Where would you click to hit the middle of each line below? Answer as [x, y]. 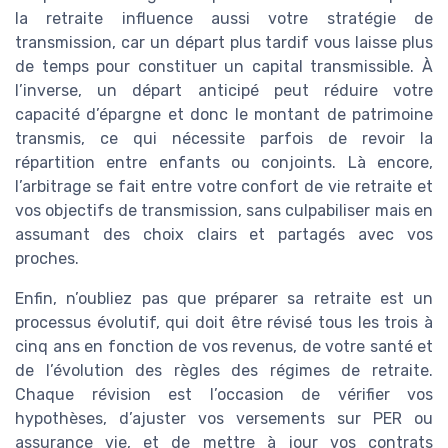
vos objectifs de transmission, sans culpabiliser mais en [224, 210]
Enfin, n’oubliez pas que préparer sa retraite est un [224, 298]
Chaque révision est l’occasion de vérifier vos [224, 394]
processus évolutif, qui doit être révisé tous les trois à [224, 322]
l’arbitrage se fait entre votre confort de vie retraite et [224, 186]
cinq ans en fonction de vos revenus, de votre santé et [224, 346]
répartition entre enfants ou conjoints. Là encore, [224, 162]
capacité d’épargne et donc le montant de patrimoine [224, 114]
